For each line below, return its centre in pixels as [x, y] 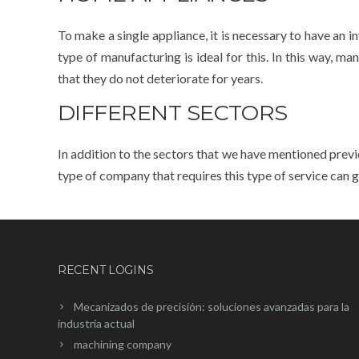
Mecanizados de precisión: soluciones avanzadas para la [212, 306]
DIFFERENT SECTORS [173, 112]
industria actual [96, 323]
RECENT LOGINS [106, 270]
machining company [123, 344]
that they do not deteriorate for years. [160, 78]
